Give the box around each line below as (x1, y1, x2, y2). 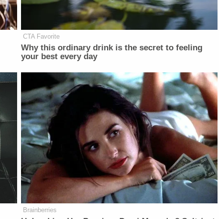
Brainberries (23, 206, 57, 214)
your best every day (21, 52, 98, 62)
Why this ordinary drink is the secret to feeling (21, 43, 203, 53)
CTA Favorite (23, 33, 60, 41)
